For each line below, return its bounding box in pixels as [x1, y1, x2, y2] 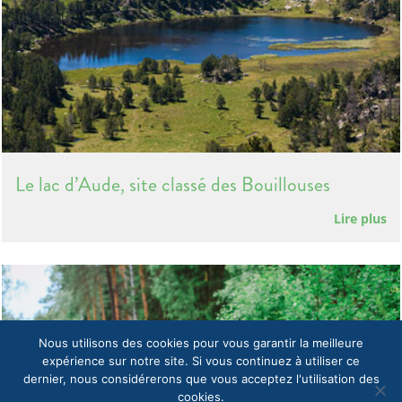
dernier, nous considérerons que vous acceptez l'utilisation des [22, 371, 380, 386]
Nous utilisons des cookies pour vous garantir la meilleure [39, 336, 363, 350]
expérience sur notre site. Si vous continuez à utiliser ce [42, 354, 360, 368]
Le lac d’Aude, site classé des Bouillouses [15, 170, 331, 199]
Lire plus [333, 210, 387, 228]
